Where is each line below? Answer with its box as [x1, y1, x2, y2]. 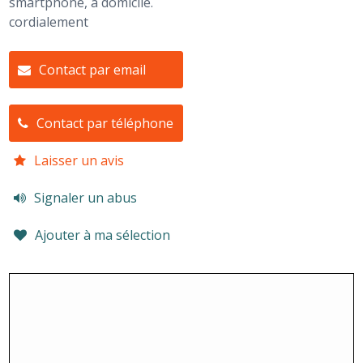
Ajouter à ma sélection [35, 225, 171, 244]
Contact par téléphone [36, 113, 174, 132]
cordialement [9, 12, 89, 31]
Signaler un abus [34, 188, 138, 207]
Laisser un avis [34, 151, 125, 169]
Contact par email [39, 60, 147, 79]
